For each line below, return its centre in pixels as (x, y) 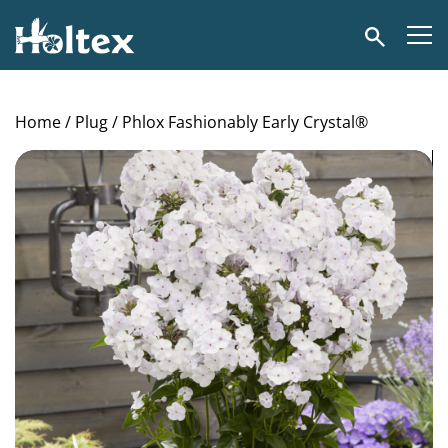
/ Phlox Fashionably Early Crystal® (238, 122)
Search (390, 34)
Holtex (38, 16)
